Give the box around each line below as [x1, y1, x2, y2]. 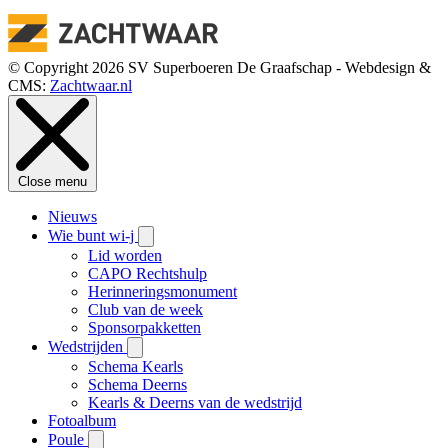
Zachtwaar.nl [50, 76, 132, 94]
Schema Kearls [88, 357, 183, 375]
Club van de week [88, 300, 203, 318]
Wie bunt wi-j [48, 226, 138, 244]
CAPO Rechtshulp [88, 264, 207, 282]
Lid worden [88, 246, 162, 264]
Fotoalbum [48, 411, 116, 429]
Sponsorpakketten [88, 318, 201, 336]
